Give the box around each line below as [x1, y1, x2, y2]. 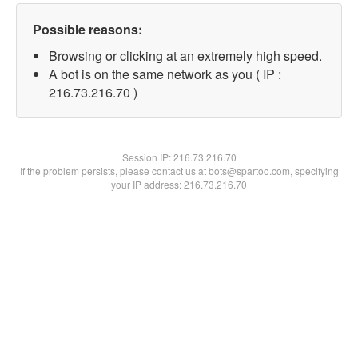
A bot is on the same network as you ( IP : [49, 65, 281, 83]
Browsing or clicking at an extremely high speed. [49, 46, 322, 65]
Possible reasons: [33, 20, 142, 38]
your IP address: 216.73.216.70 [111, 177, 247, 191]
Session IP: [121, 150, 173, 164]
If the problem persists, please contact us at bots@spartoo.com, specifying [19, 164, 339, 177]
